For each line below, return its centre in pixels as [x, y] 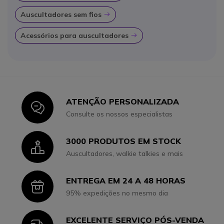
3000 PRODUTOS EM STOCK [124, 141]
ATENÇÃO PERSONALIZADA [123, 101]
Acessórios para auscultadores [75, 36]
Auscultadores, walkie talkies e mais [125, 153]
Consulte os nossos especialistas [119, 114]
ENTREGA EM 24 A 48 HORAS [126, 180]
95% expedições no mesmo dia [117, 193]
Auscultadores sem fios [62, 15]
